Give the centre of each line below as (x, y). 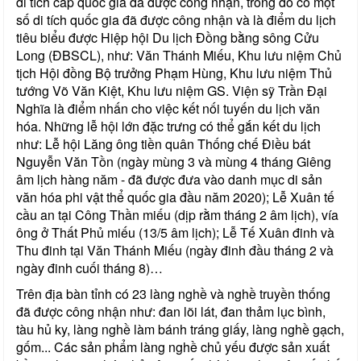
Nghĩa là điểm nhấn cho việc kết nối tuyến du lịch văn (168, 108)
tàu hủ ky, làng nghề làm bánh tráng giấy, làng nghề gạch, (180, 329)
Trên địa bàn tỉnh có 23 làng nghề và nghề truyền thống (173, 293)
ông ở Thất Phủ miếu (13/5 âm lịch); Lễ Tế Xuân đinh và (175, 232)
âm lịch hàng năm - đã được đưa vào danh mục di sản (169, 179)
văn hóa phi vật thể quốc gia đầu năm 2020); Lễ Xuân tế (175, 197)
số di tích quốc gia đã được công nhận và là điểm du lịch (176, 19)
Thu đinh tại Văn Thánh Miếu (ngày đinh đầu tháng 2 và (175, 250)
